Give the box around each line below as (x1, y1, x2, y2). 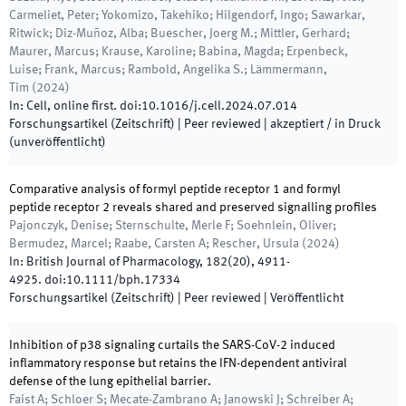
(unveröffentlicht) (9, 136, 106, 149)
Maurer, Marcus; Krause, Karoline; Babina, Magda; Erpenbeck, (9, 45, 348, 58)
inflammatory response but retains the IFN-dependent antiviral (9, 357, 347, 370)
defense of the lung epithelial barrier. (9, 375, 211, 388)
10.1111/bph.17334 (66, 274, 180, 286)
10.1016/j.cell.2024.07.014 (141, 100, 297, 112)
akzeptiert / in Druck (270, 118, 381, 130)
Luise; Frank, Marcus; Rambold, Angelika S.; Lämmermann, (9, 63, 327, 76)
